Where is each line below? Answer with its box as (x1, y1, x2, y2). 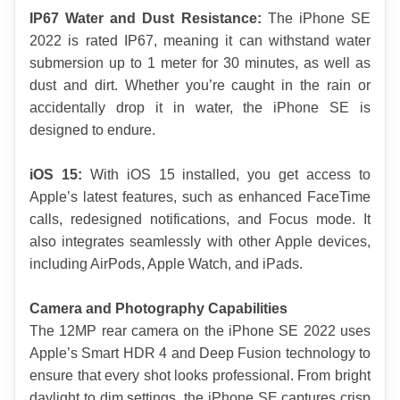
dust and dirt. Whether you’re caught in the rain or (29, 78, 371, 94)
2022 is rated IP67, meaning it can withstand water (29, 33, 371, 49)
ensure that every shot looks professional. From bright (29, 368, 371, 384)
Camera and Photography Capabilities (29, 301, 287, 317)
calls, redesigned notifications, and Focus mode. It (29, 212, 371, 228)
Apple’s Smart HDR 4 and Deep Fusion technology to (29, 346, 371, 362)
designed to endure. (29, 122, 155, 138)
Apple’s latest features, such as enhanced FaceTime (29, 189, 371, 205)
